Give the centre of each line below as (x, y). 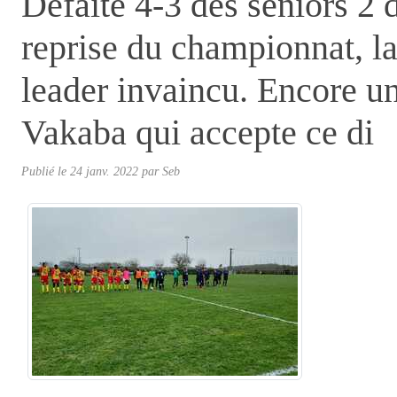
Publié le (46, 171)
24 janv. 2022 (104, 171)
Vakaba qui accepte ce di (198, 132)
